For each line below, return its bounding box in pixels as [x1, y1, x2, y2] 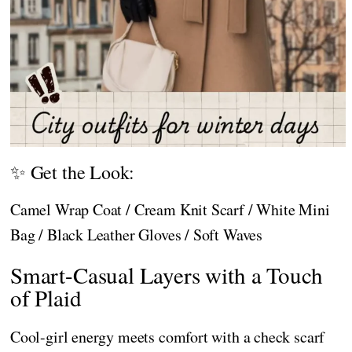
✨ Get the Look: [10, 159, 135, 185]
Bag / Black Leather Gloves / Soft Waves [10, 224, 262, 246]
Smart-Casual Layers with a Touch [10, 259, 324, 291]
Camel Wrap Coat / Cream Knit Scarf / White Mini [10, 199, 330, 221]
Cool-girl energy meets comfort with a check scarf [10, 326, 325, 348]
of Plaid [10, 282, 82, 313]
